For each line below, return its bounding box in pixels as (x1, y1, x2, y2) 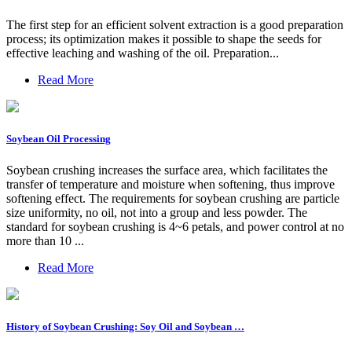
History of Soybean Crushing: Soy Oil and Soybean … (6, 320, 244, 332)
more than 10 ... (6, 233, 84, 247)
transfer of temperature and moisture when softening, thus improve (6, 177, 335, 191)
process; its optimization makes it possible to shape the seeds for (6, 32, 321, 46)
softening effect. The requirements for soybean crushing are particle (6, 191, 339, 205)
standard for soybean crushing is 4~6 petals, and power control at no (6, 219, 344, 233)
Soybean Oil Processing (6, 133, 111, 145)
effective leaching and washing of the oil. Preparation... (6, 46, 279, 60)
